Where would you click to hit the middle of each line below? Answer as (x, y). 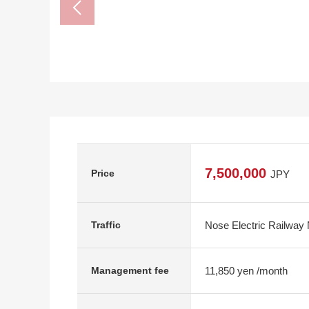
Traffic (106, 225)
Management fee (130, 270)
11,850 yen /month (246, 270)
